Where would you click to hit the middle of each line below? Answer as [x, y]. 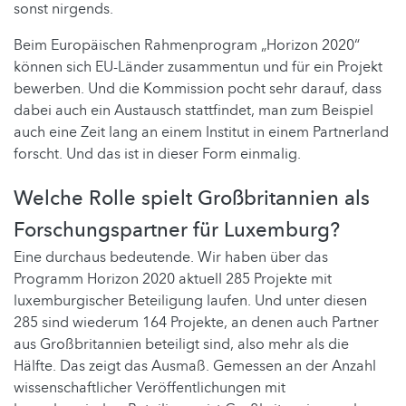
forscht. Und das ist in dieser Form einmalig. [157, 155]
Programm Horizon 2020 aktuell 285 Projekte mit [173, 280]
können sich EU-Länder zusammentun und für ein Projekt [198, 68]
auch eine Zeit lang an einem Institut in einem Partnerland [201, 133]
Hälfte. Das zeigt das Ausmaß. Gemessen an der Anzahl [195, 367]
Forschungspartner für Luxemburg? [177, 231]
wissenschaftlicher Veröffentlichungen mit [150, 388]
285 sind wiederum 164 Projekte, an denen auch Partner [196, 323]
